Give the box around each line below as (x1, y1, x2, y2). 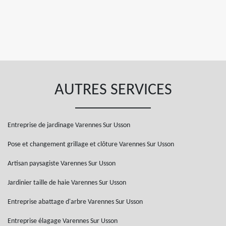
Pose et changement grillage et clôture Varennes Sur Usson (8, 141, 174, 148)
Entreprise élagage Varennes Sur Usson (8, 217, 118, 225)
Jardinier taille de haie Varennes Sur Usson (8, 179, 126, 187)
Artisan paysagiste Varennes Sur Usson (8, 160, 116, 167)
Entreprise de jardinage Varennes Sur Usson (8, 122, 130, 129)
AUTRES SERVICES (54, 82, 172, 98)
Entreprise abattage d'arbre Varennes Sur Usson (8, 198, 143, 206)
